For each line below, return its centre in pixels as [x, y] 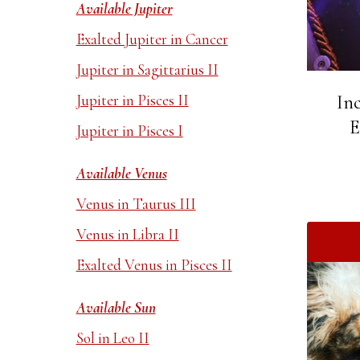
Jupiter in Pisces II [132, 100]
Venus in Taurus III [136, 204]
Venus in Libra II [127, 234]
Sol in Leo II [112, 338]
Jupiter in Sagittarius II [147, 70]
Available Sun [116, 307]
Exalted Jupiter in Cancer [152, 39]
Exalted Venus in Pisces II [154, 265]
